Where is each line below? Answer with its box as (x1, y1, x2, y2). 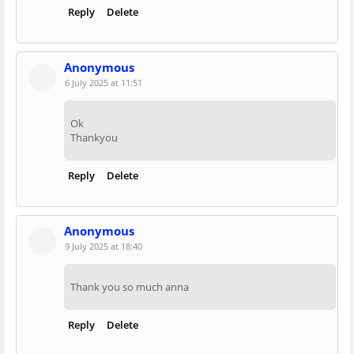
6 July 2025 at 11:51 (65, 76, 142, 88)
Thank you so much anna (70, 279, 189, 294)
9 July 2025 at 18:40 (65, 239, 142, 252)
